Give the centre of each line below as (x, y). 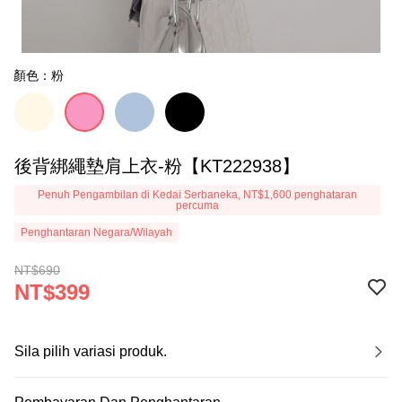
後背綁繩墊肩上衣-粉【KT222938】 (157, 166)
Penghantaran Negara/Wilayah (96, 232)
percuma (197, 205)
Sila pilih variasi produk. (91, 351)
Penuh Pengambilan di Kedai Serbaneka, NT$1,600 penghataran (197, 195)
